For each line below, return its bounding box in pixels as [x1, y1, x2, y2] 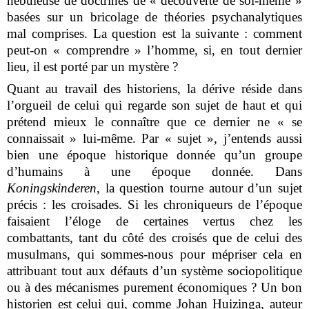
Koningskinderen [7, 180, 97, 195]
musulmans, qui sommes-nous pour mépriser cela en [7, 246, 302, 261]
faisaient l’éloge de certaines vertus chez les [7, 213, 302, 228]
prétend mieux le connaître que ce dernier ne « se [7, 114, 302, 129]
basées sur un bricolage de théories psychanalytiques [7, 9, 302, 24]
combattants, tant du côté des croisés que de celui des [7, 230, 302, 245]
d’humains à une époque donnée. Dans [7, 163, 302, 179]
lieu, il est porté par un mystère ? [7, 59, 179, 74]
